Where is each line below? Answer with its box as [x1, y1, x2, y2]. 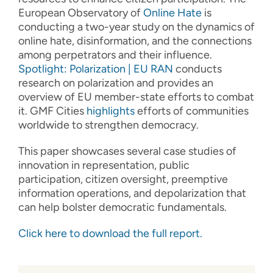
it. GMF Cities [18, 104, 87, 118]
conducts [173, 62, 222, 76]
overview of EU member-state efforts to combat [18, 90, 254, 104]
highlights [87, 104, 135, 118]
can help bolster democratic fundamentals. [18, 200, 227, 214]
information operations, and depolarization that [18, 186, 246, 200]
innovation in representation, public [18, 158, 190, 172]
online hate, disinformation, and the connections [18, 34, 252, 48]
